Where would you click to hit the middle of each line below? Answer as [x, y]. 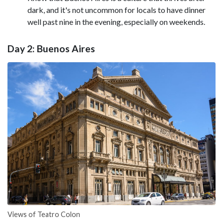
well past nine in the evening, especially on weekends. [117, 22]
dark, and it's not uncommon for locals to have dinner [116, 10]
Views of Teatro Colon [44, 215]
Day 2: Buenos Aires [51, 48]
